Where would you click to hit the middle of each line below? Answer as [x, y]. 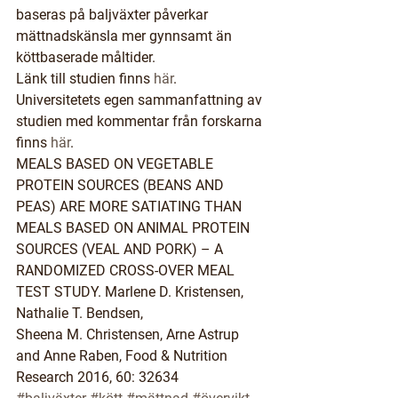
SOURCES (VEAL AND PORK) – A [121, 249]
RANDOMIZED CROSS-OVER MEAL [127, 271]
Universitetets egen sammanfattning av [141, 100]
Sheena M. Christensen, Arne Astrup [129, 334]
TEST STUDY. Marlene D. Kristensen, [131, 292]
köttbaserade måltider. [86, 57]
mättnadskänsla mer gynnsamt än [126, 36]
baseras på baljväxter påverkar [114, 15]
